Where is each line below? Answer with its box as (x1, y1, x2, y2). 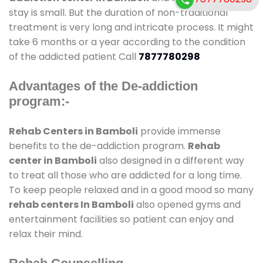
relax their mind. (9, 227, 83, 241)
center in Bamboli (9, 153, 97, 167)
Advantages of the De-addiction (9, 78, 198, 93)
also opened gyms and (134, 197, 241, 211)
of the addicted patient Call (9, 49, 139, 63)
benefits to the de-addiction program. (9, 139, 188, 153)
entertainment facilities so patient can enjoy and (9, 212, 234, 226)
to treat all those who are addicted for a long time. (9, 168, 242, 182)
